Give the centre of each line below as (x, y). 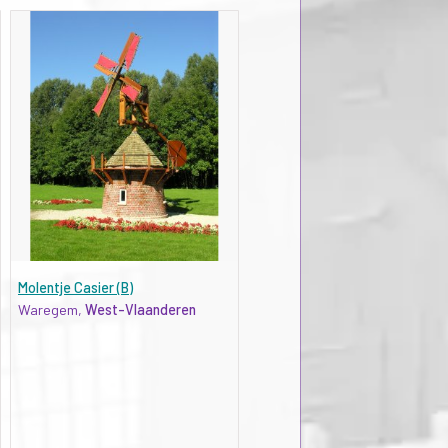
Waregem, (51, 309)
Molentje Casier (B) (75, 287)
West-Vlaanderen (140, 309)
